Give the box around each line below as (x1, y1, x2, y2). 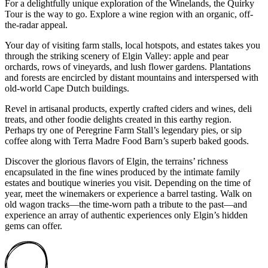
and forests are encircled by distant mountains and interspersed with (5, 72, 258, 83)
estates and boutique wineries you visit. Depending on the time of (5, 177, 251, 188)
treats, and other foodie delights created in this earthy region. (5, 114, 232, 124)
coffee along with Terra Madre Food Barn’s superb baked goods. (5, 135, 249, 146)
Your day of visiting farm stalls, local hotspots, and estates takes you (5, 39, 260, 50)
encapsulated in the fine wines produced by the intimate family (5, 166, 240, 177)
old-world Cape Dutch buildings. (5, 83, 129, 93)
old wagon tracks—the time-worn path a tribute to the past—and (5, 199, 247, 209)
